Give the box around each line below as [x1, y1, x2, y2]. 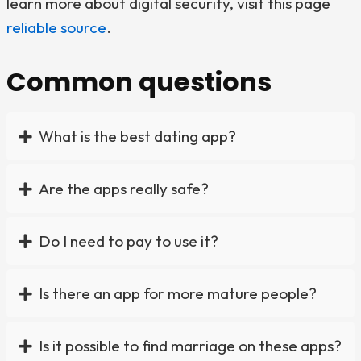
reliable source [6, 18, 106, 37]
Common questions [6, 64, 272, 100]
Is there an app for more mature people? [39, 284, 317, 303]
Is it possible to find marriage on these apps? [39, 336, 342, 355]
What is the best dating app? [39, 127, 236, 146]
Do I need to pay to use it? [39, 231, 218, 251]
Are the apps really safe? [39, 179, 209, 198]
